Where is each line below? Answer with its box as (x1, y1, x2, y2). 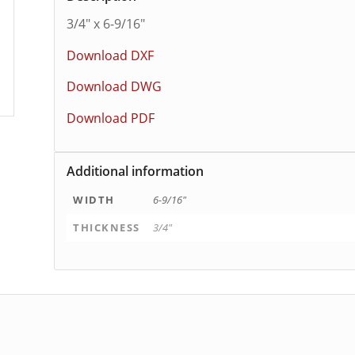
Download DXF (67, 46, 155, 64)
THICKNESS (73, 219, 140, 235)
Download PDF (67, 109, 155, 127)
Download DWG (67, 78, 162, 96)
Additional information (67, 162, 204, 180)
